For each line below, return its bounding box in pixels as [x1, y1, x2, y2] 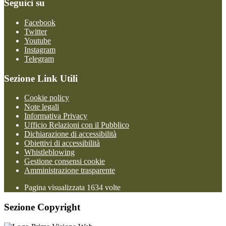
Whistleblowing [24, 148, 75, 157]
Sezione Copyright [4, 202, 80, 213]
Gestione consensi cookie [24, 157, 105, 166]
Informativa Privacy [24, 111, 87, 121]
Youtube [24, 36, 51, 45]
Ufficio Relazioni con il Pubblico [24, 121, 129, 130]
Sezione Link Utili [4, 73, 78, 84]
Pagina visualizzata [24, 183, 87, 192]
